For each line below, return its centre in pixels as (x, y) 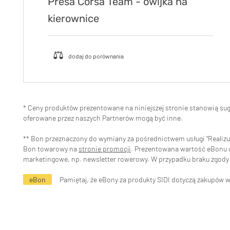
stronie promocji (105, 148)
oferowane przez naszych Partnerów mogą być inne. (103, 118)
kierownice (73, 18)
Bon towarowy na (51, 148)
